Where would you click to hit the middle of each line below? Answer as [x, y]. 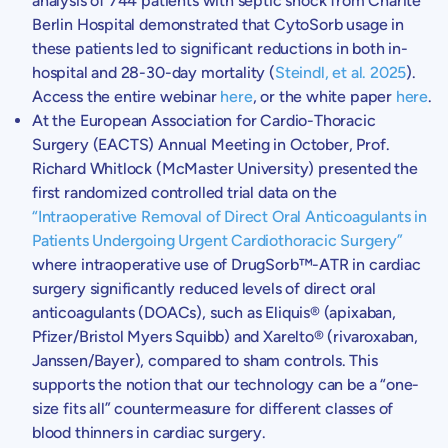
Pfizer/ [55, 336]
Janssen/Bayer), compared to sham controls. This [205, 360]
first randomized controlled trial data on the [184, 192]
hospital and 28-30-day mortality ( [153, 72]
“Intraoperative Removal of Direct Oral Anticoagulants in [229, 216]
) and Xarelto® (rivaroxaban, [321, 336]
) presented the [363, 168]
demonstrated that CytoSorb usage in [269, 24]
